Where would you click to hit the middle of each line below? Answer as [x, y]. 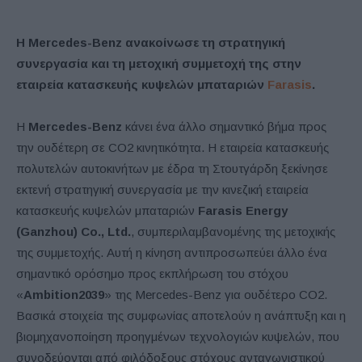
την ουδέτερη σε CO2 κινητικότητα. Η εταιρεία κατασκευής [173, 147]
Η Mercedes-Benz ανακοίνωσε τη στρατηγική [151, 42]
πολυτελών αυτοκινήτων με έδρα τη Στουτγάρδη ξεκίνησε [172, 168]
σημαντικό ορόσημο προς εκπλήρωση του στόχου [152, 273]
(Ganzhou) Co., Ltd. [74, 231]
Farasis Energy [243, 210]
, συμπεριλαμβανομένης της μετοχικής [233, 231]
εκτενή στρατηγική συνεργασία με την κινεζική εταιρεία [162, 189]
